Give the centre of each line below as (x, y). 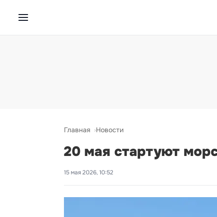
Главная (77, 130)
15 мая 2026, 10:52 (89, 172)
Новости (110, 130)
